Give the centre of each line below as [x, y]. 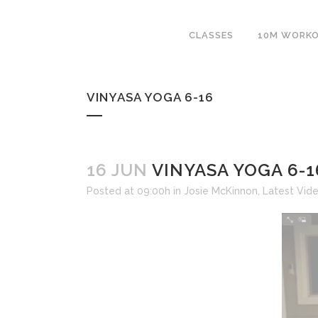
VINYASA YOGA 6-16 [150, 97]
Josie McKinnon [221, 191]
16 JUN [117, 170]
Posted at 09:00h [128, 191]
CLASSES [211, 35]
